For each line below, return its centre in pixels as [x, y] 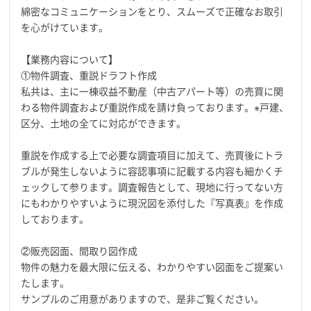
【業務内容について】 [70, 59]
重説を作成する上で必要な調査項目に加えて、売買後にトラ [152, 155]
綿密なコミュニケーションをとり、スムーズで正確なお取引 [152, 11]
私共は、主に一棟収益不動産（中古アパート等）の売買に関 [152, 91]
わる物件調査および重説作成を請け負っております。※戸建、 [155, 107]
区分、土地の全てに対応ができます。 [104, 123]
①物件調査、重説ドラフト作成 [89, 75]
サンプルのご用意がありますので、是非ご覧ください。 [143, 299]
